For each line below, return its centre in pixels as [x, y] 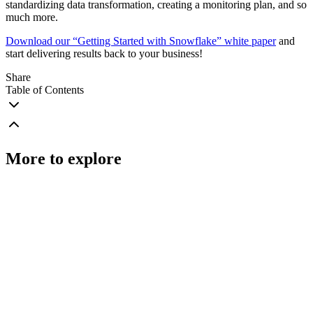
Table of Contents [45, 90]
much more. [32, 17]
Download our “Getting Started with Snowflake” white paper [141, 41]
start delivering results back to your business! [104, 54]
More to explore [64, 159]
